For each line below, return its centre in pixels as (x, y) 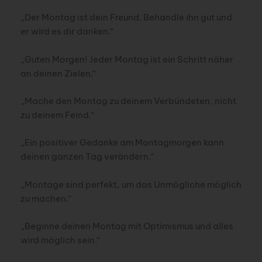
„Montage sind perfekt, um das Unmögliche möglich (131, 184)
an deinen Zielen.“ (58, 73)
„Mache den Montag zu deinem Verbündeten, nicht (128, 101)
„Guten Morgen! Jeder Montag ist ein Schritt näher (127, 59)
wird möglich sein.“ (60, 240)
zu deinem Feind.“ (57, 115)
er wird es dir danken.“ (67, 32)
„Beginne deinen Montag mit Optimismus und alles (127, 226)
